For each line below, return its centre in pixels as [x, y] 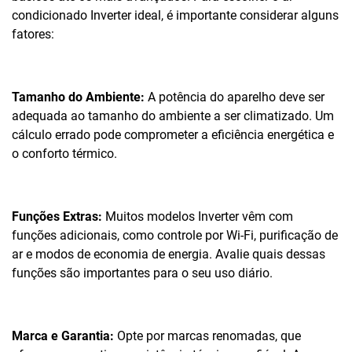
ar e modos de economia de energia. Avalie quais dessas [169, 254]
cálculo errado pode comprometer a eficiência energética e [173, 135]
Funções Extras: [57, 216]
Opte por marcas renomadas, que [207, 336]
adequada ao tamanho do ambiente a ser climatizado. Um [173, 116]
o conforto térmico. [64, 154]
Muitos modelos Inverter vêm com [198, 216]
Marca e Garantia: [63, 336]
